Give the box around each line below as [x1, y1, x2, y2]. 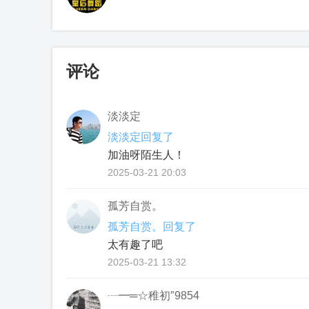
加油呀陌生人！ [108, 149, 185, 161]
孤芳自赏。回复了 [108, 221, 196, 232]
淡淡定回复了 [108, 131, 174, 143]
